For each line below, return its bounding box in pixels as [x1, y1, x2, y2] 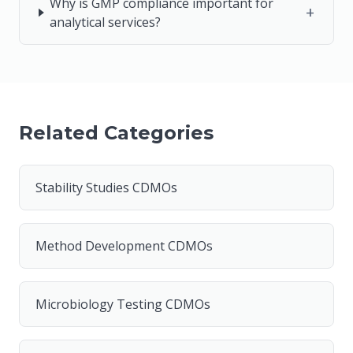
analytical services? [50, 13, 162, 31]
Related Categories [19, 121, 214, 144]
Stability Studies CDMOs [35, 179, 177, 196]
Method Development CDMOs [35, 237, 213, 255]
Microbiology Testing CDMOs [35, 295, 210, 313]
